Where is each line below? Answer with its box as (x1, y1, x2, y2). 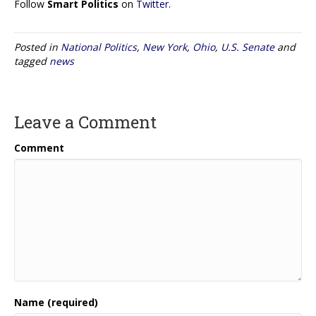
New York (142, 39, 187, 54)
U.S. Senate (221, 39, 274, 54)
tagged (14, 54, 49, 68)
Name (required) (14, 295, 98, 309)
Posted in (14, 39, 61, 54)
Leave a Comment (14, 110, 157, 133)
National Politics (61, 39, 137, 54)
